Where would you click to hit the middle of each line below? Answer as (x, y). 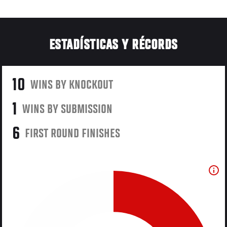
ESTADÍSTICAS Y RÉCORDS (113, 45)
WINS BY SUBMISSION (68, 110)
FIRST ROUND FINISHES (73, 134)
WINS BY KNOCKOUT (72, 85)
